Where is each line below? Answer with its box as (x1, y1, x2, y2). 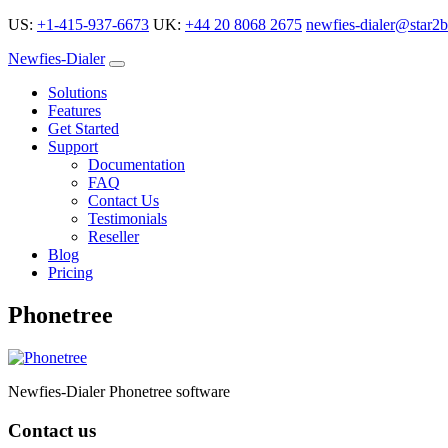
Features (48, 102, 101, 119)
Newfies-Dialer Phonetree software (8, 382, 230, 400)
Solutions (48, 84, 107, 101)
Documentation (88, 156, 185, 173)
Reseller (88, 228, 139, 245)
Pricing (48, 264, 93, 281)
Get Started (48, 120, 119, 137)
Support (48, 138, 98, 155)
